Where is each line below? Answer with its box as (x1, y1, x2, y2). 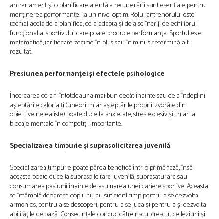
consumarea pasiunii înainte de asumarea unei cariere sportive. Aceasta (10, 181, 208, 192)
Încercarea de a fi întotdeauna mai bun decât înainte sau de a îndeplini (10, 90, 205, 102)
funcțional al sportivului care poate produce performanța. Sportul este (10, 28, 202, 39)
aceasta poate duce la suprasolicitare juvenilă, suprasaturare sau (10, 172, 187, 183)
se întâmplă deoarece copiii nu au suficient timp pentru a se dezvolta (10, 190, 198, 201)
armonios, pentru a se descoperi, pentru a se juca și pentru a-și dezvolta (10, 199, 206, 211)
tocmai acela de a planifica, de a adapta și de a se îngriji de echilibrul (10, 19, 197, 30)
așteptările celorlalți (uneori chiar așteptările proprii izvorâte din (10, 100, 186, 111)
